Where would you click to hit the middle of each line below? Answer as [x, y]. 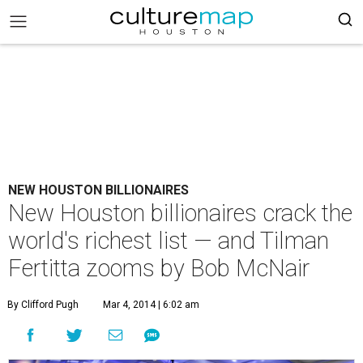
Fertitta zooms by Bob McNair [159, 268]
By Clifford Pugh [43, 305]
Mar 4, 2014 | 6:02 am [151, 305]
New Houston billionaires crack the [180, 213]
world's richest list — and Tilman [169, 241]
